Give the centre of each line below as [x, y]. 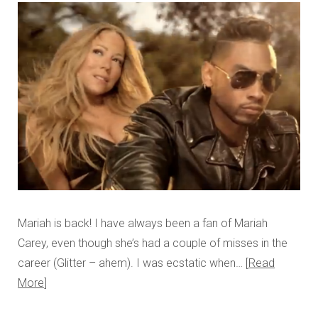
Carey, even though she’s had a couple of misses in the [153, 243]
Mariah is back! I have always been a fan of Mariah [143, 224]
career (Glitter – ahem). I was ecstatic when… [132, 263]
